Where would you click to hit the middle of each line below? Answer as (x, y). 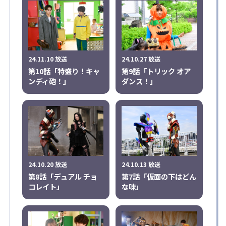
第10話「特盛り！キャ (64, 71)
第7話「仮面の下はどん (159, 177)
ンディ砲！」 (49, 81)
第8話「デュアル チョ (63, 177)
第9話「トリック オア (156, 71)
